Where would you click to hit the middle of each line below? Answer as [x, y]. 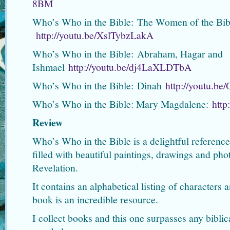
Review [47, 122]
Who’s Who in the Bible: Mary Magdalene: [122, 104]
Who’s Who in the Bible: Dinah [99, 85]
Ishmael [50, 67]
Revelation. [55, 167]
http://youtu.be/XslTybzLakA [95, 35]
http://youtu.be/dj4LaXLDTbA [130, 67]
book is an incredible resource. [95, 199]
